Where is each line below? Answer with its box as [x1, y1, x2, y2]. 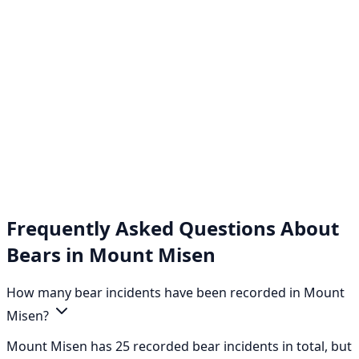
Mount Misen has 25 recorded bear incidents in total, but [6, 337, 352, 355]
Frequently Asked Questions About [6, 214, 339, 241]
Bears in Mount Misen [6, 240, 216, 268]
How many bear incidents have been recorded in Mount [6, 283, 345, 301]
